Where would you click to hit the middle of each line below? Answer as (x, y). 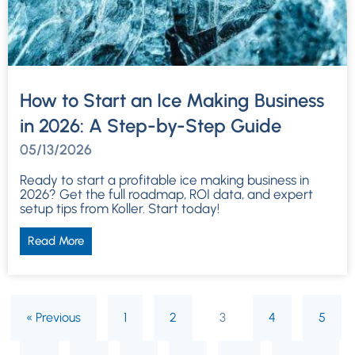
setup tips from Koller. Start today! (120, 208)
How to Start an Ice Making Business (172, 100)
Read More (56, 240)
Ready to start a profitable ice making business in (164, 179)
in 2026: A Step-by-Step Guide (151, 125)
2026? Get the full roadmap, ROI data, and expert (166, 194)
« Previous (53, 317)
